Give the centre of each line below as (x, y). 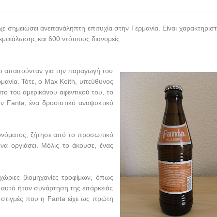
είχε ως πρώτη (90, 199)
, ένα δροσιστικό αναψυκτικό (69, 103)
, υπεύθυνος (94, 81)
